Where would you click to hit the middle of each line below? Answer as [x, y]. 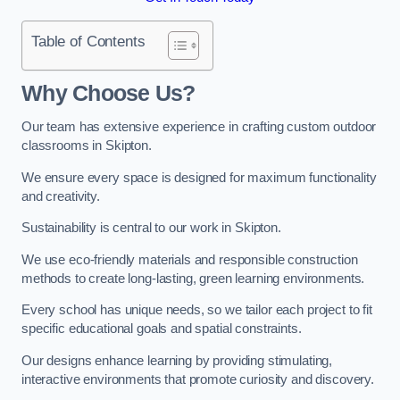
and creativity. [61, 196]
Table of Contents [88, 41]
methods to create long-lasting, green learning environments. [193, 278]
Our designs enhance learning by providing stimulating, [177, 360]
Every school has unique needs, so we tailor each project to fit [197, 310]
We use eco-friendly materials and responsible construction [190, 259]
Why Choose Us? [108, 94]
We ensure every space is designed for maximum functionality [199, 177]
